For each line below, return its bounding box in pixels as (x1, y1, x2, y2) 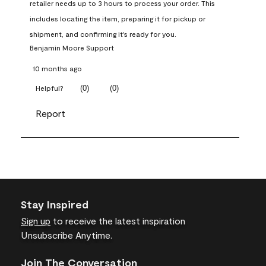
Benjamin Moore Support (30, 43, 114, 52)
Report (36, 107, 65, 119)
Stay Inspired (21, 198, 88, 211)
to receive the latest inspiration (50, 215, 185, 227)
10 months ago (33, 64, 82, 73)
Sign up (21, 215, 50, 227)
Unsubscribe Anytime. (21, 229, 112, 241)
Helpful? (36, 84, 64, 93)
